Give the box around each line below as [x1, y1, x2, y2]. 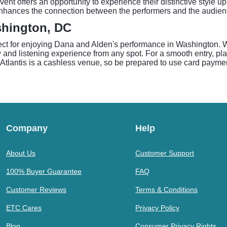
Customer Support [135, 149, 195, 157]
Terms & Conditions [135, 185, 198, 194]
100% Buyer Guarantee [6, 167, 82, 175]
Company [6, 123, 48, 133]
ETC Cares [6, 204, 42, 212]
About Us [6, 149, 35, 157]
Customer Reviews [6, 185, 66, 194]
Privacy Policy [135, 204, 180, 212]
